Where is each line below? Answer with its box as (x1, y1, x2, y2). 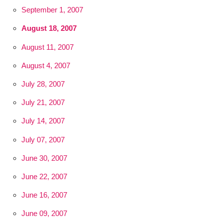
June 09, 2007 (21, 209, 67, 218)
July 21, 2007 (21, 98, 65, 107)
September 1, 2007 (21, 5, 83, 14)
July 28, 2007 (21, 79, 65, 88)
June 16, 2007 (21, 191, 67, 200)
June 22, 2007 (21, 172, 67, 181)
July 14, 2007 (21, 116, 65, 125)
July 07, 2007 (21, 135, 65, 144)
